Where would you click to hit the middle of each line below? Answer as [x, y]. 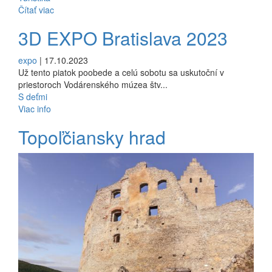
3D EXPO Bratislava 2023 [125, 38]
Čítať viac [36, 9]
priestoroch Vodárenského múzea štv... [93, 84]
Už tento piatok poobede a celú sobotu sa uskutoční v [121, 72]
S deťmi [33, 96]
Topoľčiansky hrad [94, 137]
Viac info [35, 108]
